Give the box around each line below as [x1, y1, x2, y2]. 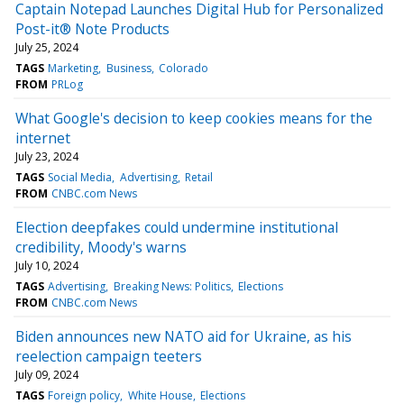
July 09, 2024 [15, 366, 78, 382]
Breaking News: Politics [113, 278, 231, 294]
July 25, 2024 [15, 39, 78, 55]
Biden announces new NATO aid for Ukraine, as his [15, 326, 352, 346]
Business [106, 60, 151, 76]
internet [15, 127, 70, 148]
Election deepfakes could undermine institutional [15, 216, 338, 237]
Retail [184, 169, 213, 185]
